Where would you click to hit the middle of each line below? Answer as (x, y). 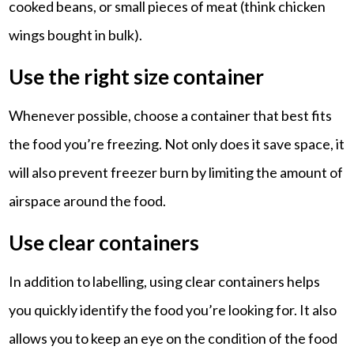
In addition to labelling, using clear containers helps (165, 281)
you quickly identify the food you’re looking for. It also (173, 309)
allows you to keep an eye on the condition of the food (173, 338)
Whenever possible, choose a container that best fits (171, 115)
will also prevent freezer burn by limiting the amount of (176, 172)
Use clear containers (104, 242)
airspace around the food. (88, 200)
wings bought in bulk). (76, 34)
